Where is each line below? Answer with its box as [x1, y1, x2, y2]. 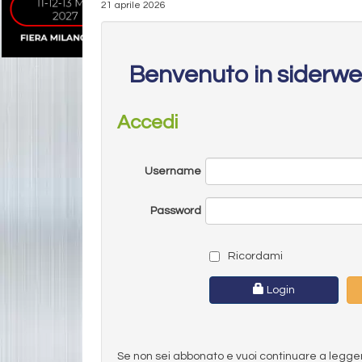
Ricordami [225, 250, 283, 262]
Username [144, 165, 201, 177]
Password [149, 204, 201, 217]
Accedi [117, 112, 178, 133]
